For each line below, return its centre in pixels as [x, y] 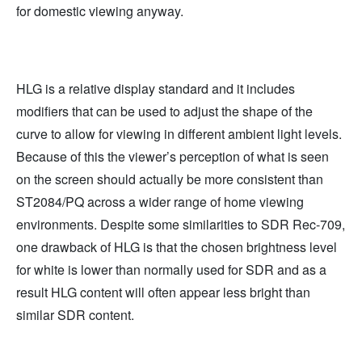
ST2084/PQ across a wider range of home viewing [160, 201]
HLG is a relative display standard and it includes [156, 88]
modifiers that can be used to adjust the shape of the [164, 111]
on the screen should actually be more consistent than [170, 179]
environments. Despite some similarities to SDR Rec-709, [181, 224]
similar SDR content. [75, 314]
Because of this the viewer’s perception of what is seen [173, 156]
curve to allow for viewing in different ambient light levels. [179, 133]
